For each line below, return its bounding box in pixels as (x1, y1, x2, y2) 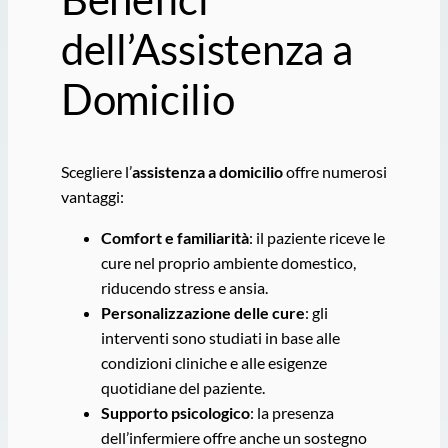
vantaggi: (60, 187, 124, 206)
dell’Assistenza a (60, 24, 353, 75)
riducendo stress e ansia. (100, 278, 268, 298)
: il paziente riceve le (248, 228, 385, 248)
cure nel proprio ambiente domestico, (100, 253, 356, 273)
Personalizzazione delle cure (100, 303, 305, 323)
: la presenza (249, 403, 334, 423)
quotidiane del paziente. (100, 378, 265, 398)
